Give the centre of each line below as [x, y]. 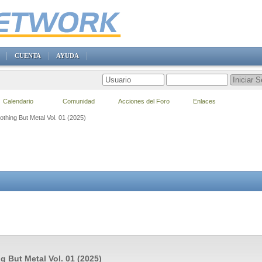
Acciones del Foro [144, 101]
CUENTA [27, 56]
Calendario [18, 101]
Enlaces [204, 101]
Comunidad [79, 101]
